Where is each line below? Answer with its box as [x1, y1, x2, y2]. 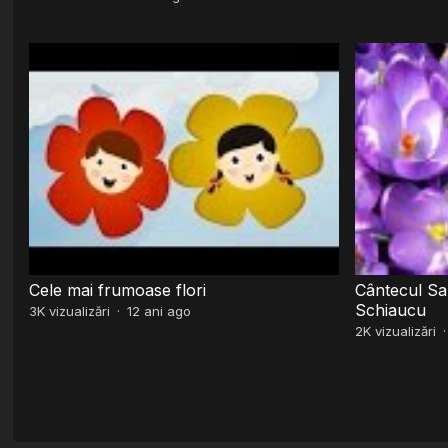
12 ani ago [127, 302, 192, 319]
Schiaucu [354, 299, 426, 320]
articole [20, 401, 83, 422]
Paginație [20, 378, 95, 399]
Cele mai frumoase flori [29, 279, 207, 300]
